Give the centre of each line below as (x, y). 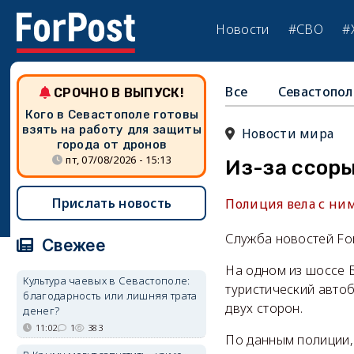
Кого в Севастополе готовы (112, 115)
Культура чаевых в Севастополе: (107, 281)
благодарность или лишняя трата (110, 296)
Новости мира (288, 134)
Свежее (71, 245)
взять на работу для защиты (112, 130)
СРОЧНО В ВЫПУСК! (119, 93)
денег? (41, 311)
